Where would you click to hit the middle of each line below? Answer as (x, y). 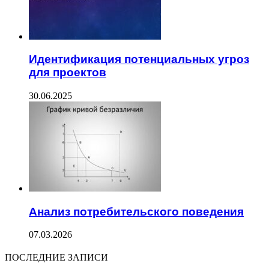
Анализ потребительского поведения (136, 211)
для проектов (68, 73)
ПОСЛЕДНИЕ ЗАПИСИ (56, 258)
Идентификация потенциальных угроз (139, 59)
